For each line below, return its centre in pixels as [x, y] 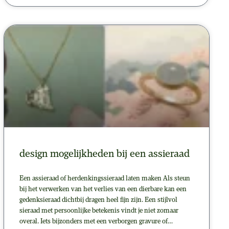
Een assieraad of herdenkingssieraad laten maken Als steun [105, 178]
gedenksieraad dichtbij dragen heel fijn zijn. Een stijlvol [99, 200]
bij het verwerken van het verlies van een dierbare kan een [103, 189]
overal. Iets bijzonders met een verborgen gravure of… [96, 221]
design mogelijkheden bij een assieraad [105, 154]
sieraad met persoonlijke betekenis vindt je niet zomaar [99, 211]
